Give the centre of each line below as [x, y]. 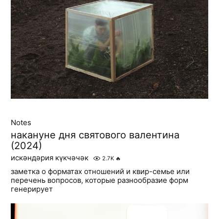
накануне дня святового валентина [95, 135]
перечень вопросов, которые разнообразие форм [100, 180]
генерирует [32, 189]
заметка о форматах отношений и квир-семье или [100, 171]
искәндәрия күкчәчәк [50, 158]
